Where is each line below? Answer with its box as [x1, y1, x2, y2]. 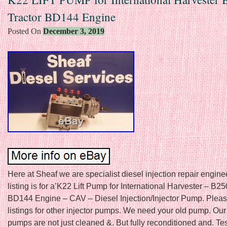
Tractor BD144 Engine [8, 9, 116, 24]
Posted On [8, 26, 43, 35]
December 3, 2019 [43, 26, 104, 35]
